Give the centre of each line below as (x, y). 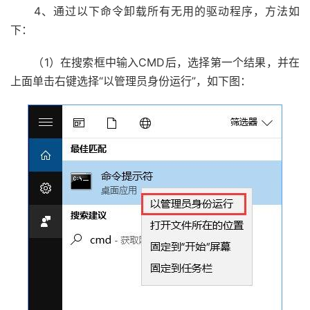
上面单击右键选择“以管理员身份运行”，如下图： (131, 81)
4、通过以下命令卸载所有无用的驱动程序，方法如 (155, 11)
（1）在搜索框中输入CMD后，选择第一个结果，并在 (155, 63)
